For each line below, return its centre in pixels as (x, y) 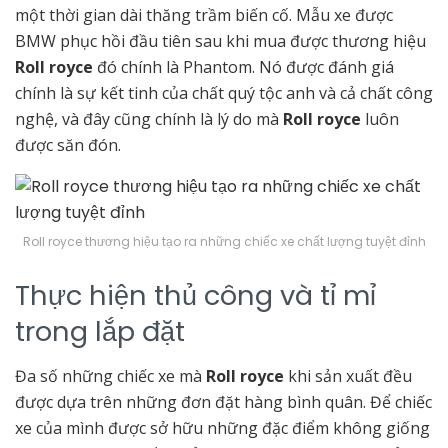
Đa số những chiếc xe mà (110, 376)
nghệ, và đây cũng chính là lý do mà (149, 119)
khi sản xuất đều (348, 376)
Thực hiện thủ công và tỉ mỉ (195, 295)
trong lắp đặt (103, 331)
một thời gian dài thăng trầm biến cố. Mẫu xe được (204, 15)
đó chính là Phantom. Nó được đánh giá (243, 67)
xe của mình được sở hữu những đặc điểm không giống (222, 428)
